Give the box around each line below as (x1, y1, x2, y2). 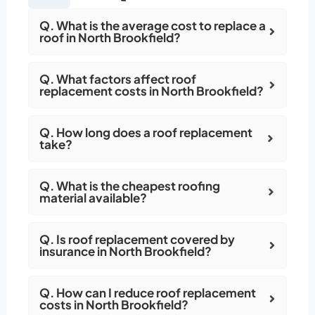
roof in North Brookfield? (39, 30, 181, 46)
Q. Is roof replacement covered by (39, 231, 235, 247)
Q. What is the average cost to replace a (39, 18, 266, 34)
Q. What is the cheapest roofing (39, 178, 220, 194)
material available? (39, 190, 147, 206)
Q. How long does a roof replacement (39, 124, 252, 141)
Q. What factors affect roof (39, 71, 196, 87)
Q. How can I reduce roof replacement (39, 285, 256, 301)
